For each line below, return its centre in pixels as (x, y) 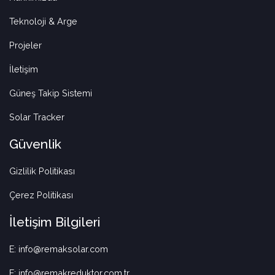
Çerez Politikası (41, 195)
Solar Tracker (37, 117)
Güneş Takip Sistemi (51, 93)
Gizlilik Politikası (42, 171)
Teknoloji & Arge (43, 21)
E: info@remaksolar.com (59, 249)
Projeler (25, 45)
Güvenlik (35, 144)
